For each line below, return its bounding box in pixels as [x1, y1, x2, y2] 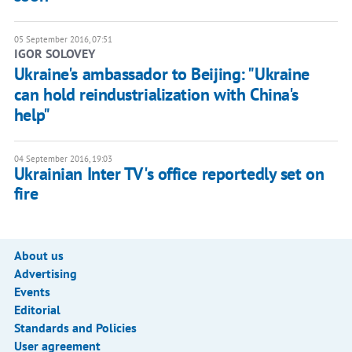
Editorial [13, 302, 60, 318]
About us [13, 247, 64, 264]
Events [13, 284, 50, 300]
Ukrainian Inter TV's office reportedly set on [13, 163, 324, 185]
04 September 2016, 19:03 [13, 153, 112, 165]
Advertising [13, 266, 77, 282]
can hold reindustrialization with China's [13, 83, 299, 106]
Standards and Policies [13, 320, 137, 336]
